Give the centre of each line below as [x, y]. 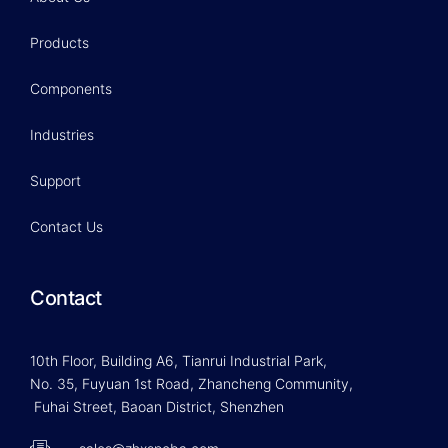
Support [55, 181]
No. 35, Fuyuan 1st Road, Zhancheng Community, [191, 384]
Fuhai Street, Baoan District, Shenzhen [157, 407]
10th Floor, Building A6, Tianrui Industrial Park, [180, 361]
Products [59, 43]
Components [71, 89]
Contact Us [66, 227]
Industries [62, 135]
